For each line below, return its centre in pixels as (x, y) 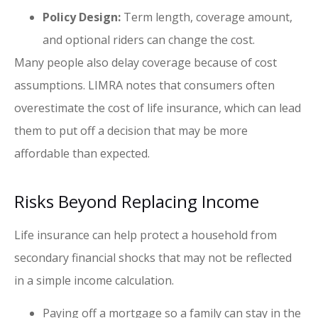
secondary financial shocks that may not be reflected (153, 257)
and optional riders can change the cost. (149, 39)
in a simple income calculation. (94, 280)
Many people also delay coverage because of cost (146, 62)
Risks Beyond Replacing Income (137, 201)
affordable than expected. (82, 153)
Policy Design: (82, 17)
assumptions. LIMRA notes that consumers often (144, 85)
